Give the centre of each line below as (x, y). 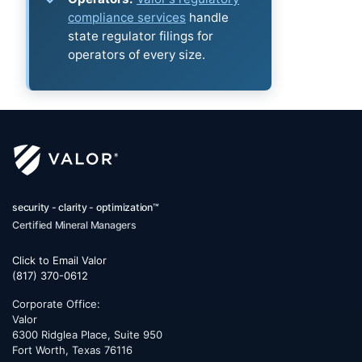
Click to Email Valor (59, 261)
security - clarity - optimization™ (86, 208)
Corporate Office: (56, 304)
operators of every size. (137, 55)
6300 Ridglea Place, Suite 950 (87, 335)
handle (207, 18)
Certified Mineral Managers (74, 225)
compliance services (127, 18)
